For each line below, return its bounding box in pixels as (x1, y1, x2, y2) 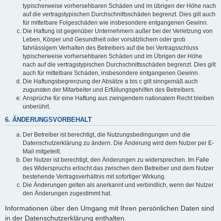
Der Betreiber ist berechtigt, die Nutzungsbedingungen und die (23, 131, 190, 138)
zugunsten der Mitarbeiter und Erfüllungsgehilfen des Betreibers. (23, 86, 195, 93)
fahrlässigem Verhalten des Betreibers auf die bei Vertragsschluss (23, 44, 198, 51)
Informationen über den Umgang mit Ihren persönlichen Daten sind (5, 204, 214, 212)
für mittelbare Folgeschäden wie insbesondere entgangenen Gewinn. (23, 19, 208, 26)
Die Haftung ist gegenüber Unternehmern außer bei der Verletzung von (23, 27, 213, 35)
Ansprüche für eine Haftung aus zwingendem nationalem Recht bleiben (23, 94, 214, 102)
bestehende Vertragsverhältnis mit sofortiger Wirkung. (23, 173, 166, 180)
